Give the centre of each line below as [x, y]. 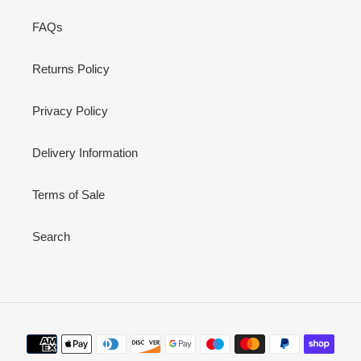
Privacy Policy [70, 110]
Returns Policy [71, 68]
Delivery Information [85, 152]
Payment [203, 334]
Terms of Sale [68, 194]
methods [203, 352]
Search [51, 236]
